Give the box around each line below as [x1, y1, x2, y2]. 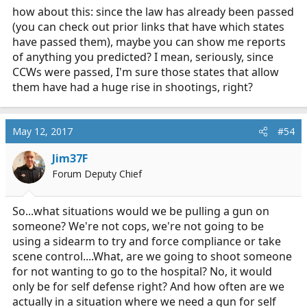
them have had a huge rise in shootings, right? [12, 79, 253, 95]
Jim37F [52, 151, 88, 166]
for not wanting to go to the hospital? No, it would [12, 264, 272, 279]
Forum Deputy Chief [52, 167, 142, 180]
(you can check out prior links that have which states [12, 19, 284, 34]
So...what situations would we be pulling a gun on [12, 204, 269, 219]
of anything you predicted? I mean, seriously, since [12, 49, 273, 64]
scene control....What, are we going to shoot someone [12, 249, 292, 264]
